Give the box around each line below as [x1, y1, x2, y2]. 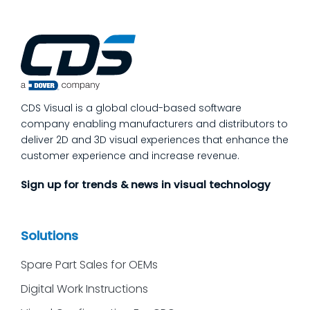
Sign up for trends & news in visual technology [21, 177, 271, 192]
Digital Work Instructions [21, 280, 148, 297]
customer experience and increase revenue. [21, 149, 239, 163]
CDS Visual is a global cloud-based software [21, 101, 241, 116]
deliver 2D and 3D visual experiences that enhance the [21, 133, 289, 147]
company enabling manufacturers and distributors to [21, 117, 288, 131]
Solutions [21, 226, 78, 244]
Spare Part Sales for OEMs [21, 256, 158, 273]
